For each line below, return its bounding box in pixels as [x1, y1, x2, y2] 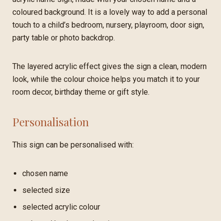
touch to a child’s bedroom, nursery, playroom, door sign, [12, 20, 204, 30]
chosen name [22, 168, 68, 178]
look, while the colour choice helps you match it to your [12, 74, 200, 84]
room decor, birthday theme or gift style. [12, 87, 149, 97]
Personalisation [12, 113, 89, 129]
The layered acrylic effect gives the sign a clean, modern [12, 61, 207, 71]
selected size [22, 185, 70, 195]
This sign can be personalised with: [12, 140, 134, 149]
